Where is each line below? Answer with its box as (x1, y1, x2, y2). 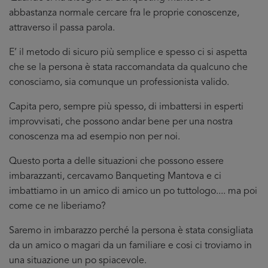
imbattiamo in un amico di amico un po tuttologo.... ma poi (9, 187, 257, 196)
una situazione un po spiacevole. (9, 256, 147, 266)
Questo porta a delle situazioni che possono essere (9, 157, 224, 166)
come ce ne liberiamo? (9, 202, 106, 211)
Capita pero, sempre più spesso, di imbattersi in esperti (9, 102, 243, 112)
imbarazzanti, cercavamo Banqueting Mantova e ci (9, 172, 221, 181)
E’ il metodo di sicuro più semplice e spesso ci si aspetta (9, 48, 247, 57)
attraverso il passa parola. (9, 23, 115, 33)
